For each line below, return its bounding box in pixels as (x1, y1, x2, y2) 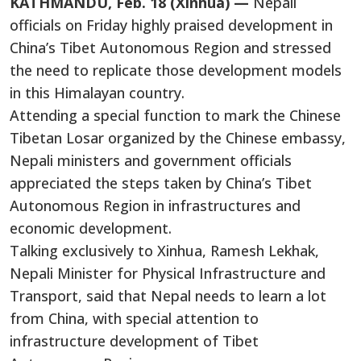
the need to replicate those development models (10, 60, 342, 80)
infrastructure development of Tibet (10, 330, 259, 351)
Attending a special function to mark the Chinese (10, 105, 341, 125)
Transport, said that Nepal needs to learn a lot (10, 285, 326, 305)
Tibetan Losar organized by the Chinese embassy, (10, 127, 346, 147)
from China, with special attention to (10, 308, 259, 328)
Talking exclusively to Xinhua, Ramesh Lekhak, (10, 240, 319, 260)
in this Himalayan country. (10, 82, 185, 102)
